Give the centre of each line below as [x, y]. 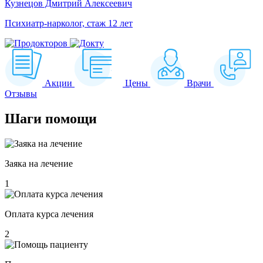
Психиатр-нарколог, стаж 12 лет [69, 23]
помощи [69, 119]
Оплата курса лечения [49, 214]
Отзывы [21, 94]
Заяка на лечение [39, 164]
